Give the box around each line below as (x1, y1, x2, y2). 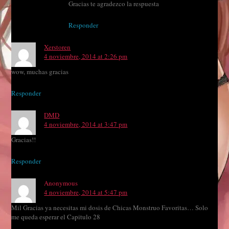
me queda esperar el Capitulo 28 (11, 212, 101, 222)
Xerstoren (44, 42, 71, 52)
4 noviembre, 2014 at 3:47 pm (44, 120, 128, 129)
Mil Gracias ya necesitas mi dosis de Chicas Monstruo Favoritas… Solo (11, 203, 209, 213)
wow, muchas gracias (11, 67, 69, 77)
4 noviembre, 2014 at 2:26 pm (44, 52, 128, 61)
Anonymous (44, 178, 78, 188)
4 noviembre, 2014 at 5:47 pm (44, 188, 128, 197)
